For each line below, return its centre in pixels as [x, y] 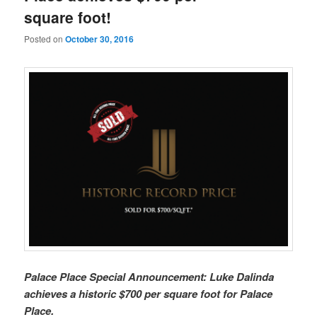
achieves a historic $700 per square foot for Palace [149, 293]
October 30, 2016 [100, 39]
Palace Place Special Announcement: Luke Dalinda [149, 276]
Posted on [45, 39]
